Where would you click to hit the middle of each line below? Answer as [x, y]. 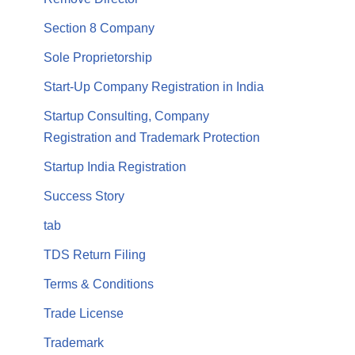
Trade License [84, 313]
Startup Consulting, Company [126, 116]
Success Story [84, 196]
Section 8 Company [99, 28]
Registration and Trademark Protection [152, 137]
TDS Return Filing [95, 254]
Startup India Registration [115, 166]
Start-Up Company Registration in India [154, 86]
